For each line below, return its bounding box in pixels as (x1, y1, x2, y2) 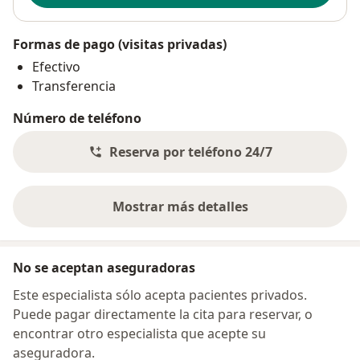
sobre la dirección (178, 206, 292, 224)
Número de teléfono (13, 109, 141, 128)
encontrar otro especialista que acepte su (13, 325, 266, 343)
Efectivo (32, 58, 80, 76)
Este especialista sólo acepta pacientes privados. (13, 286, 307, 305)
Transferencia (32, 77, 116, 96)
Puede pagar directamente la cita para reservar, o (13, 305, 313, 324)
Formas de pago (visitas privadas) (13, 35, 227, 54)
